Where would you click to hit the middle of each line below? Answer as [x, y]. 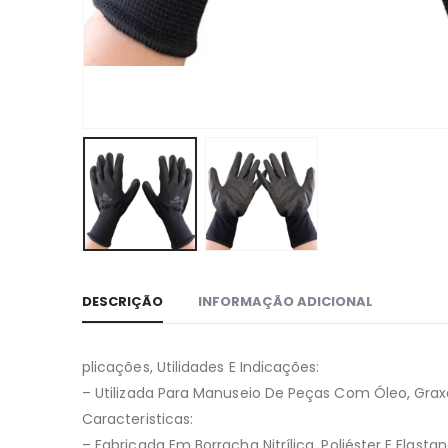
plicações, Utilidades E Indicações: [201, 366]
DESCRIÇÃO [122, 301]
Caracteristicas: [138, 418]
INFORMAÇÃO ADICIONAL [285, 301]
